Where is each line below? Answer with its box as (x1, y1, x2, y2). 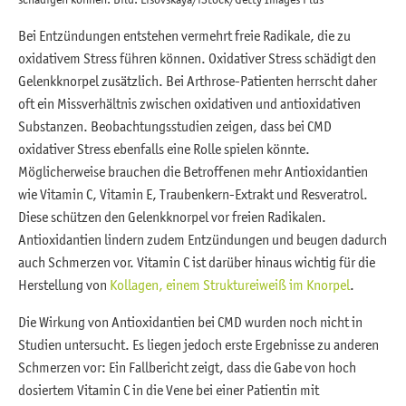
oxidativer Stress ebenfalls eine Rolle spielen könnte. (18, 140, 310, 158)
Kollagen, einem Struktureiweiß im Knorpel (110, 276, 350, 294)
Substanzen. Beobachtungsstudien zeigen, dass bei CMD (18, 118, 332, 135)
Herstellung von (18, 276, 110, 294)
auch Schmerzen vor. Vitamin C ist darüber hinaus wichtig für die (18, 254, 375, 271)
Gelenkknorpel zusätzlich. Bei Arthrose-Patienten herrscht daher (18, 72, 377, 90)
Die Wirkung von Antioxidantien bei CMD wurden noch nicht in (18, 314, 362, 331)
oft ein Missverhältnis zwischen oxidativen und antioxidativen (18, 95, 361, 112)
